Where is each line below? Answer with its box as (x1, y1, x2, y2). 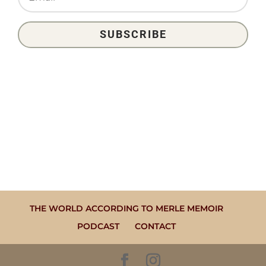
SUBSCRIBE (99, 28, 167, 41)
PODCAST (77, 220, 119, 232)
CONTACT (134, 220, 176, 232)
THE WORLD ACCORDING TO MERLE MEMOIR (29, 202, 223, 214)
